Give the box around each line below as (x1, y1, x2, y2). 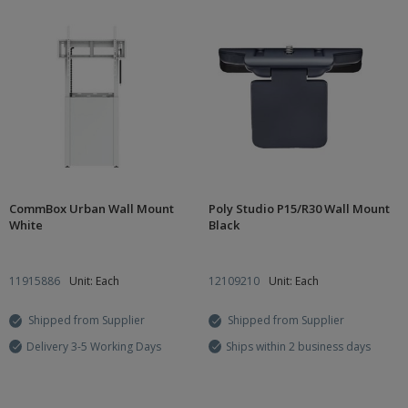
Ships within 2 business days (226, 339, 371, 354)
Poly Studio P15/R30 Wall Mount (209, 200, 390, 217)
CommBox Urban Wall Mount (9, 200, 174, 217)
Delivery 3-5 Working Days (26, 339, 161, 354)
